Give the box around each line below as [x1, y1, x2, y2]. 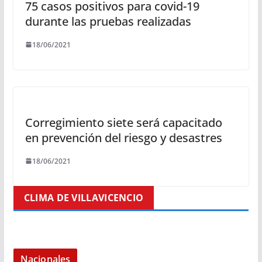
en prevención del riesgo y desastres [25, 129, 222, 146]
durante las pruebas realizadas [25, 13, 191, 29]
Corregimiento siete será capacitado [25, 114, 222, 130]
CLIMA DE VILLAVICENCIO [23, 191, 144, 204]
